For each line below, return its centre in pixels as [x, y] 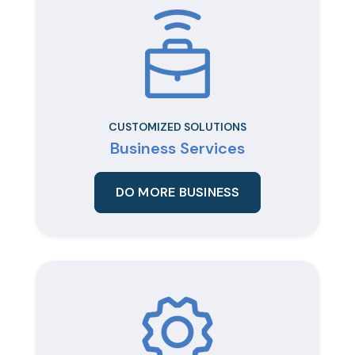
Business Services [177, 149]
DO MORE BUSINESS [177, 193]
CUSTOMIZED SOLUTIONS [177, 127]
